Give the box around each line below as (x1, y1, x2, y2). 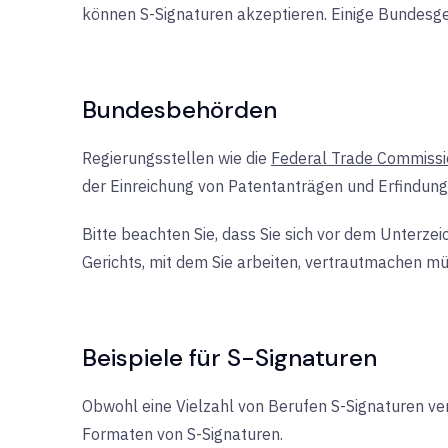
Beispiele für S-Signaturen (82, 342, 377, 373)
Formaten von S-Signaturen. (82, 424, 283, 444)
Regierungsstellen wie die (82, 148, 271, 168)
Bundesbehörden (82, 94, 277, 125)
